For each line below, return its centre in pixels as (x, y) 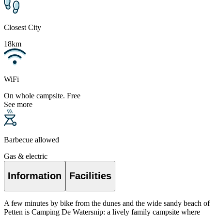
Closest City (23, 28)
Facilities (90, 176)
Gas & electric (26, 156)
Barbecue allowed (31, 140)
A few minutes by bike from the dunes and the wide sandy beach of (107, 203)
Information (35, 176)
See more (18, 105)
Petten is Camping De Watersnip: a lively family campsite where (102, 212)
